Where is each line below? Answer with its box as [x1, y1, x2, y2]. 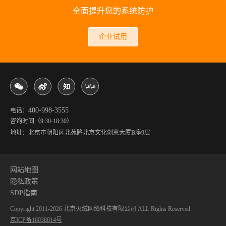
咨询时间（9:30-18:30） [10, 118, 73, 125]
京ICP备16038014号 [10, 216, 62, 223]
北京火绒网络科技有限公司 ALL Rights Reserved [64, 205, 190, 212]
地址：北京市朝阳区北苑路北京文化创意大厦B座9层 [10, 129, 150, 136]
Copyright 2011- [10, 205, 50, 212]
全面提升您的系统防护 [73, 6, 153, 15]
